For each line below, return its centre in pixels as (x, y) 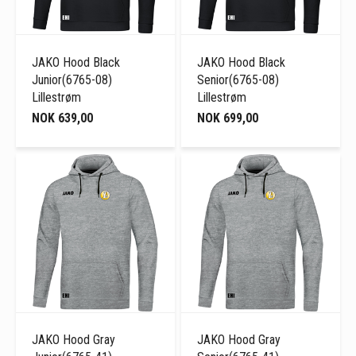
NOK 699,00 (228, 118)
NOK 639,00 (62, 118)
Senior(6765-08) (238, 79)
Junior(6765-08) (72, 79)
